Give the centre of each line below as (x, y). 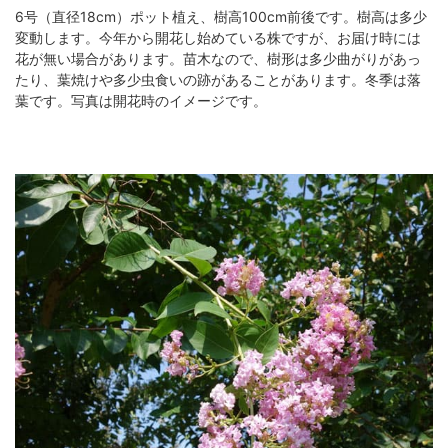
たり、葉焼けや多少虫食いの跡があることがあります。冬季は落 (218, 80)
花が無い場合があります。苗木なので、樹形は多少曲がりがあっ (218, 59)
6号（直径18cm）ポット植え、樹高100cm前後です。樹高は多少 (221, 17)
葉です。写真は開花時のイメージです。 (141, 101)
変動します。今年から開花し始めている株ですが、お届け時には (218, 38)
